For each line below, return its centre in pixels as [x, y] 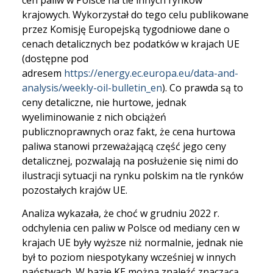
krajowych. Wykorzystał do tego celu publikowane [135, 15]
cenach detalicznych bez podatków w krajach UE [131, 44]
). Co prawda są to [203, 88]
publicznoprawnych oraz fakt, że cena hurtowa [129, 132]
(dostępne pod [55, 58]
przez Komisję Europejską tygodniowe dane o [126, 29]
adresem [43, 73]
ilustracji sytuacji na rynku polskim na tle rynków [133, 175]
